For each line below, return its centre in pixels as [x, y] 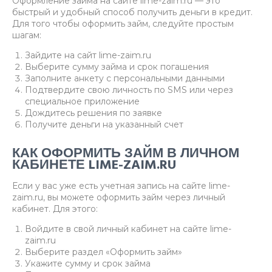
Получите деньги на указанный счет [104, 125]
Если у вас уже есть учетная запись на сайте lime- [121, 186]
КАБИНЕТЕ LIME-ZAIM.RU [94, 165]
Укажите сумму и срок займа [88, 264]
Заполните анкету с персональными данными [125, 79]
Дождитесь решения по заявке [93, 113]
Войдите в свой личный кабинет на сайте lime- [128, 229]
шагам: [27, 36]
